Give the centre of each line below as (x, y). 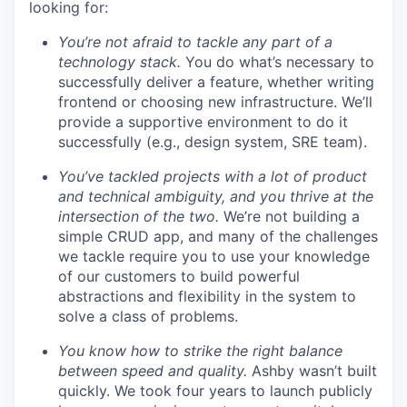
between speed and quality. (155, 371)
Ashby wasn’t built (314, 371)
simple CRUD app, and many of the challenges (218, 236)
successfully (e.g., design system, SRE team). (213, 142)
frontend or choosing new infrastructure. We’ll (215, 102)
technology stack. (119, 62)
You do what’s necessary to (278, 62)
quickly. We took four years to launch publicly (215, 391)
